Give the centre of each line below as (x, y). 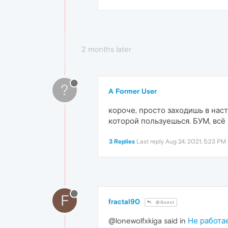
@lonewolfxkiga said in (148, 221)
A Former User (133, 91)
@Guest (164, 203)
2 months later (106, 49)
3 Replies (122, 142)
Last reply (151, 142)
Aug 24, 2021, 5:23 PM (196, 142)
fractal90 (124, 202)
